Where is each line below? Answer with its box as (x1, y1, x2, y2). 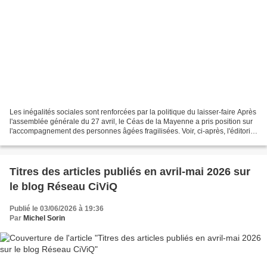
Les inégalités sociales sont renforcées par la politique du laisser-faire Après (10, 108, 256, 117)
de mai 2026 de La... (10, 136, 76, 145)
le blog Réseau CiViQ (10, 181, 117, 193)
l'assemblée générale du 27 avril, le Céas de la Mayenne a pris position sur (10, 117, 253, 126)
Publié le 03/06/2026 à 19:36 (10, 204, 104, 213)
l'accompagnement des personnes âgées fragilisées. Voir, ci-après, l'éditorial (10, 127, 256, 136)
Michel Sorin (23, 214, 65, 223)
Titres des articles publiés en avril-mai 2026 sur (10, 166, 250, 178)
